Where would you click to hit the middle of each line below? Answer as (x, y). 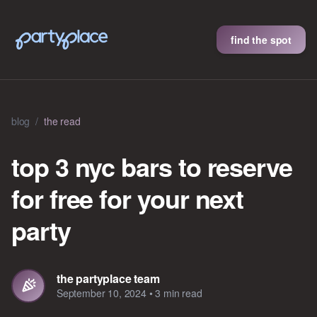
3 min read (179, 293)
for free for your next (128, 198)
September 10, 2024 (102, 293)
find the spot (261, 40)
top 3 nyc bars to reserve (152, 166)
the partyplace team (108, 278)
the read (62, 121)
